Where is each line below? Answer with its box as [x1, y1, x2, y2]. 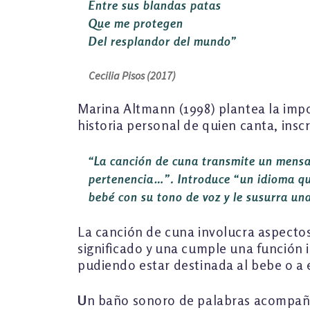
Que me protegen [89, 15, 183, 30]
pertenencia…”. [89, 172, 178, 187]
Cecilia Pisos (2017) [89, 69, 176, 83]
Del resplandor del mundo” [89, 33, 241, 48]
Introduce [178, 172, 234, 187]
